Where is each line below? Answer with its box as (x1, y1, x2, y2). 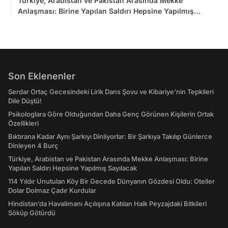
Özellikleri (8, 119, 39, 128)
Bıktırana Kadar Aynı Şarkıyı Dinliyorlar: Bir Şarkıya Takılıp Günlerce (8, 132, 212, 141)
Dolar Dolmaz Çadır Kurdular (8, 186, 96, 195)
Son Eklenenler (8, 71, 75, 82)
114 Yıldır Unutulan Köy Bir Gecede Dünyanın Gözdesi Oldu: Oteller (8, 177, 215, 186)
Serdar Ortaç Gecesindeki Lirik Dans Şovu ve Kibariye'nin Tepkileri (8, 88, 214, 96)
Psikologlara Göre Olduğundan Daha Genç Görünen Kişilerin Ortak (8, 110, 214, 119)
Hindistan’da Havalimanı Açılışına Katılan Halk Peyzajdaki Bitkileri (8, 199, 207, 208)
